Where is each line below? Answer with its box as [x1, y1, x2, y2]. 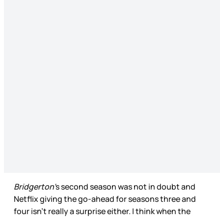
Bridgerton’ [14, 181, 55, 192]
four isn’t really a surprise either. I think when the [14, 206, 191, 217]
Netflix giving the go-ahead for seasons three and [14, 193, 196, 205]
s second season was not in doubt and [55, 181, 195, 192]
